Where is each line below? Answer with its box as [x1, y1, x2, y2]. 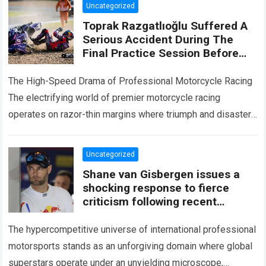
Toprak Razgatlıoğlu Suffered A [83, 19, 248, 33]
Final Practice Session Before [83, 46, 239, 60]
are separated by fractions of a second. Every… [8, 125, 205, 137]
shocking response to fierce [83, 181, 230, 195]
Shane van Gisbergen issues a [83, 167, 240, 181]
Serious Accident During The [83, 33, 234, 46]
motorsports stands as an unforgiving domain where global [8, 240, 253, 252]
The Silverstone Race [83, 60, 195, 74]
